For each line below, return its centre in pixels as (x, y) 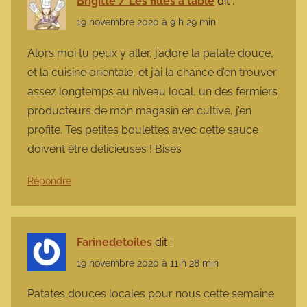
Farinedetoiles (114, 242)
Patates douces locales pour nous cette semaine (151, 293)
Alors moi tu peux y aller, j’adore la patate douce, (150, 53)
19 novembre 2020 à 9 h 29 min (146, 22)
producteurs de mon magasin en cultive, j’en (139, 110)
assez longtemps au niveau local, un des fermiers (152, 91)
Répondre (49, 181)
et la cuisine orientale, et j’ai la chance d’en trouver (152, 72)
